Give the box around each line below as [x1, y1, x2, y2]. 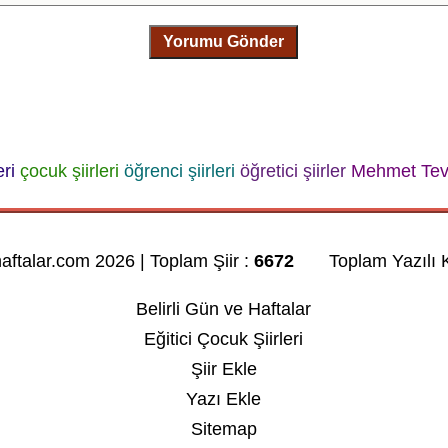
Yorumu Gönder [163, 33, 285, 51]
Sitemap [190, 418, 257, 439]
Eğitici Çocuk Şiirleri [144, 328, 304, 349]
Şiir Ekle [190, 358, 257, 379]
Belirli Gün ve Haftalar [136, 298, 312, 319]
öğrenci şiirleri [123, 160, 235, 181]
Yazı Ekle [186, 388, 262, 409]
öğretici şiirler [239, 160, 346, 181]
